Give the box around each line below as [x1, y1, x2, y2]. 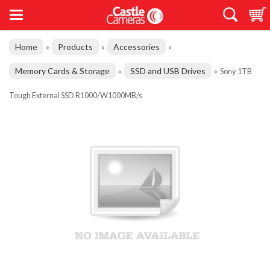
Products [58, 42, 93, 52]
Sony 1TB [220, 66, 252, 76]
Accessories [113, 42, 160, 52]
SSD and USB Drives [130, 66, 206, 76]
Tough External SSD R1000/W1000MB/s [9, 90, 142, 100]
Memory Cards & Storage [15, 66, 110, 76]
